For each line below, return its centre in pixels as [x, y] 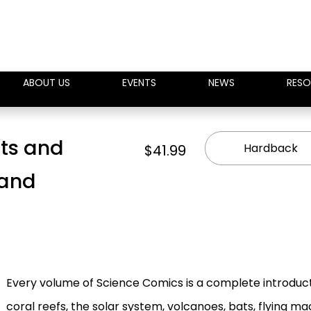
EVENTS [139, 83]
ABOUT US [47, 83]
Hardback [270, 148]
